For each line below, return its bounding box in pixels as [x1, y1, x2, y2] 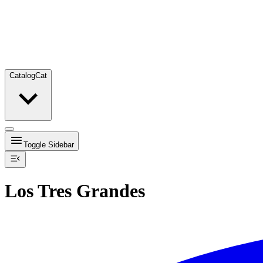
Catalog [9, 71, 35, 80]
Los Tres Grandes [5, 180, 145, 202]
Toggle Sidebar [23, 140, 74, 149]
